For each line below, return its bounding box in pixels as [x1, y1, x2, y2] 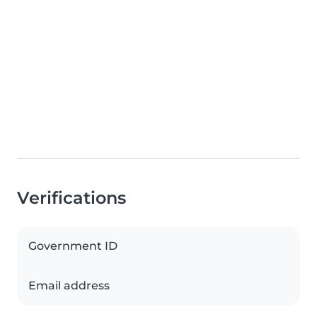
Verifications [17, 188, 126, 209]
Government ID [28, 239, 117, 253]
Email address [28, 279, 110, 293]
